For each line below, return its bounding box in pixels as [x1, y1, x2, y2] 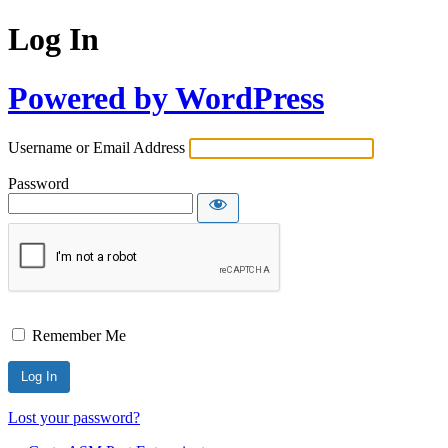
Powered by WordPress [8, 79, 324, 116]
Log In [8, 21, 99, 58]
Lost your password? [8, 409, 140, 427]
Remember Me [32, 327, 126, 345]
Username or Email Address [8, 139, 185, 157]
